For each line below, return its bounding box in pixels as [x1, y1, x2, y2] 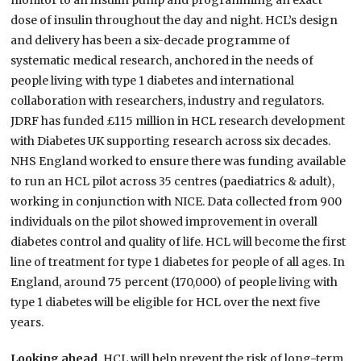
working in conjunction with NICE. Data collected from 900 [10, 194, 342, 210]
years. [10, 315, 44, 330]
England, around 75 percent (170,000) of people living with [10, 275, 338, 290]
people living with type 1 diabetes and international [10, 73, 295, 89]
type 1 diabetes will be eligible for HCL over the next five [10, 295, 321, 310]
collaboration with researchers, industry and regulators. [10, 93, 325, 109]
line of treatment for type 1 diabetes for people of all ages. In [10, 255, 346, 270]
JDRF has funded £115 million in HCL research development [10, 114, 346, 129]
